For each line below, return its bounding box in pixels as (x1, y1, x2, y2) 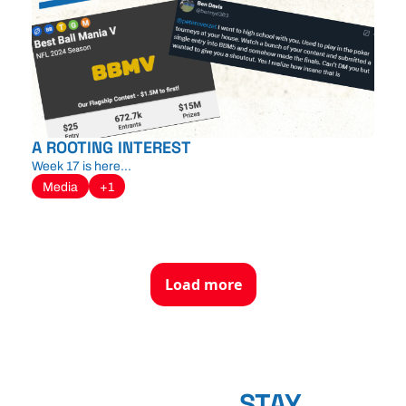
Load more (164, 274, 242, 295)
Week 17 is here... (32, 159, 131, 173)
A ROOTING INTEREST (32, 136, 191, 158)
